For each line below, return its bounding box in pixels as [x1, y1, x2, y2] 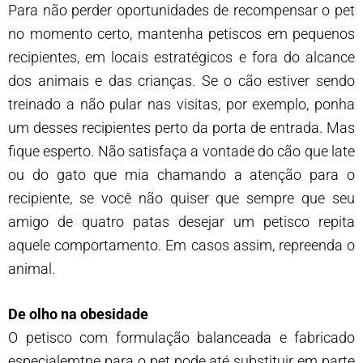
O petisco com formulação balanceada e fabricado [8, 328, 355, 346]
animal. [8, 259, 55, 277]
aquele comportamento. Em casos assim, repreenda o [8, 236, 355, 254]
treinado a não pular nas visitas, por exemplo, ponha [8, 95, 355, 113]
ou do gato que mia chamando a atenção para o [8, 165, 355, 183]
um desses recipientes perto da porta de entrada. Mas [8, 118, 355, 136]
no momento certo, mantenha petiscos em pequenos [8, 24, 355, 42]
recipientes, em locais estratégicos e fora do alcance [8, 48, 355, 66]
